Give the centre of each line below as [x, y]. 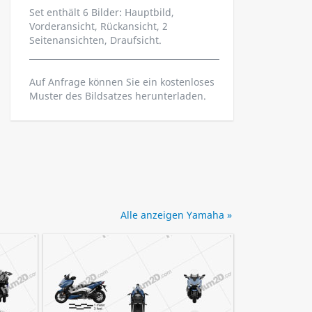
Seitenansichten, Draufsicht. [95, 40]
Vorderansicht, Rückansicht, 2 [99, 26]
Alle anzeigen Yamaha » [176, 215]
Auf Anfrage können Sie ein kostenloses [122, 82]
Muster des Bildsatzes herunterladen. [118, 96]
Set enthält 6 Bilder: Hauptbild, [102, 12]
